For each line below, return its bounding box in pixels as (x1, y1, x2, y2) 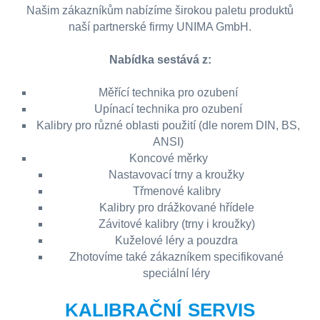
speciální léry (143, 267, 210, 279)
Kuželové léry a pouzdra (115, 234, 238, 246)
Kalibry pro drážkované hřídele (99, 201, 254, 214)
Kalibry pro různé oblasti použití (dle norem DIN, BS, (36, 119, 300, 131)
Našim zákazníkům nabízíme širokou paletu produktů (26, 4, 294, 16)
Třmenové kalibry (132, 185, 221, 197)
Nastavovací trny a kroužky (109, 169, 244, 181)
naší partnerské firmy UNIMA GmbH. (69, 21, 251, 33)
